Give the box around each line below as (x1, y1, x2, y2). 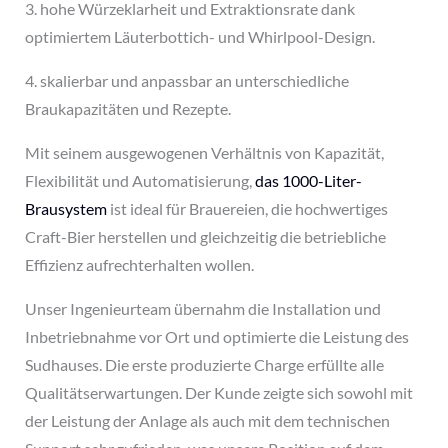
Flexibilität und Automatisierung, (24, 170, 255, 190)
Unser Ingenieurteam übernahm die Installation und (24, 298, 381, 318)
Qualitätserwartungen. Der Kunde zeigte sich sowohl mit (24, 382, 413, 402)
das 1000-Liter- (254, 170, 362, 190)
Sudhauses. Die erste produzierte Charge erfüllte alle (24, 354, 384, 374)
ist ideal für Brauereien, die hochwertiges (106, 198, 388, 218)
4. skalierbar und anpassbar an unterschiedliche (24, 70, 349, 90)
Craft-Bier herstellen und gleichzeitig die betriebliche (24, 226, 386, 246)
